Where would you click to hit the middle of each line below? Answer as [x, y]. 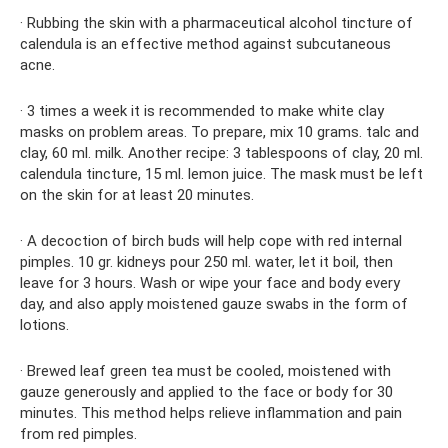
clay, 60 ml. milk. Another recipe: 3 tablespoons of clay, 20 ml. [221, 152]
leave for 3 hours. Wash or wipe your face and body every [210, 282]
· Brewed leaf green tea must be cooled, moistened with [205, 370]
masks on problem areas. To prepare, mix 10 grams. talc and [219, 131]
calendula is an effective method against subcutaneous [205, 43]
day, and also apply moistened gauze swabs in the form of [214, 303]
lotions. [44, 324]
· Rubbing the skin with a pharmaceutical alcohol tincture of [216, 22]
